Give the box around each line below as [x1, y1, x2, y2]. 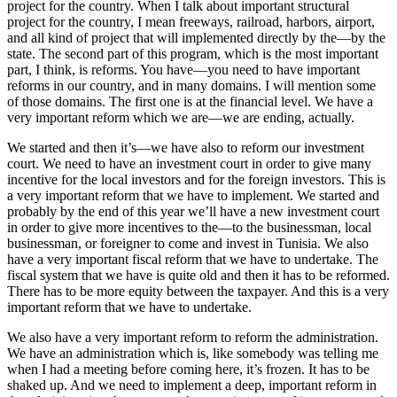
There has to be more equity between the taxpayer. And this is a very [7, 284, 389, 300]
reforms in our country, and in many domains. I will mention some [7, 78, 376, 94]
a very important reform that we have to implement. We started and [7, 188, 379, 204]
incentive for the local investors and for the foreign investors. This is [7, 172, 385, 188]
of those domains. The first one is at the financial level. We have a [7, 94, 373, 110]
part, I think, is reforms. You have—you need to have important [7, 62, 360, 78]
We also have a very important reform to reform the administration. [7, 330, 378, 346]
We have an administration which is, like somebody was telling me [7, 346, 378, 362]
